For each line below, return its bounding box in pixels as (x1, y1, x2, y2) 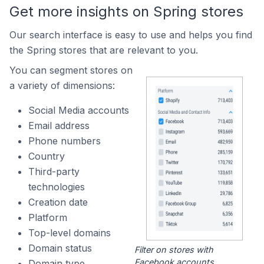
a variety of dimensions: (9, 80, 115, 91)
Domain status (28, 242, 92, 254)
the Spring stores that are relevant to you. (9, 44, 198, 56)
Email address (28, 120, 90, 131)
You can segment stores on (9, 64, 133, 76)
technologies (28, 181, 85, 193)
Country (28, 150, 65, 162)
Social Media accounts (28, 104, 129, 116)
